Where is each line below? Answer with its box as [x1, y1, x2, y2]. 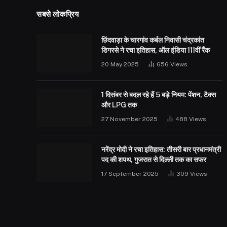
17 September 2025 [101, 170, 159, 177]
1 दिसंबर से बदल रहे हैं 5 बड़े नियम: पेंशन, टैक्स [101, 90, 216, 99]
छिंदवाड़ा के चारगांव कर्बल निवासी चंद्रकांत [101, 35, 204, 44]
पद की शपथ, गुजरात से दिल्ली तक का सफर [101, 155, 206, 164]
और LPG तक [101, 100, 137, 109]
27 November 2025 [101, 115, 158, 123]
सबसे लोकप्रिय [36, 9, 79, 18]
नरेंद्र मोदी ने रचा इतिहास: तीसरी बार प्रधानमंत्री [101, 145, 221, 154]
